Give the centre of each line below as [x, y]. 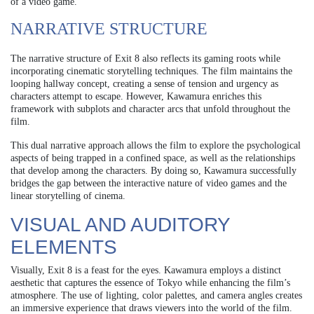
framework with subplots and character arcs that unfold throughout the [150, 109]
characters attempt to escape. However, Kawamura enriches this [136, 96]
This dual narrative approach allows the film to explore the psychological [156, 145]
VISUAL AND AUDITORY [120, 224]
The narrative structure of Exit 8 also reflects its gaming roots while [145, 58]
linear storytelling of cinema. [68, 196]
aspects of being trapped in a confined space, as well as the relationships [153, 158]
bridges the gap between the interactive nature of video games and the [149, 183]
